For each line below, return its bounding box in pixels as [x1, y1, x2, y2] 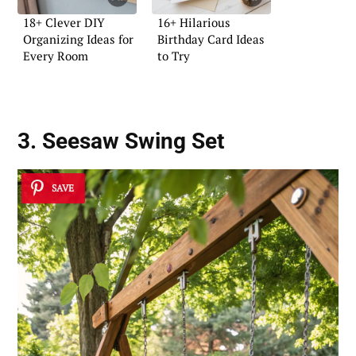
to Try [157, 48, 190, 64]
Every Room [23, 48, 88, 64]
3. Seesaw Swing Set [17, 127, 224, 154]
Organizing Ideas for [23, 31, 133, 48]
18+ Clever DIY [23, 14, 105, 31]
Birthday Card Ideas [157, 31, 265, 48]
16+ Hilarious [157, 14, 230, 31]
